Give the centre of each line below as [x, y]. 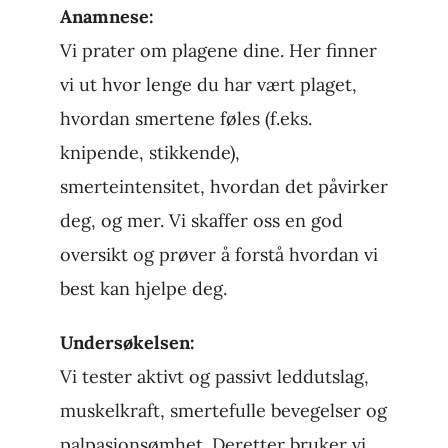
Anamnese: [106, 17]
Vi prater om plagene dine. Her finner [218, 51]
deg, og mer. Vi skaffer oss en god [201, 221]
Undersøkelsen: [127, 343]
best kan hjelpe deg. [143, 289]
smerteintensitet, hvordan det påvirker [223, 187]
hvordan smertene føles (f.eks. [185, 119]
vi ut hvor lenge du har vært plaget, [208, 85]
